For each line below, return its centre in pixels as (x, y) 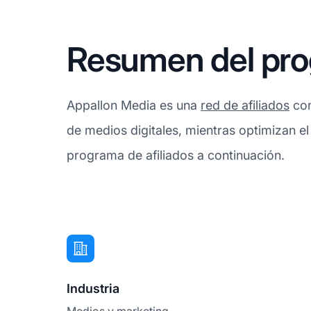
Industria (93, 289)
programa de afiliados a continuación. (176, 155)
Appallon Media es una (134, 106)
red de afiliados (245, 106)
